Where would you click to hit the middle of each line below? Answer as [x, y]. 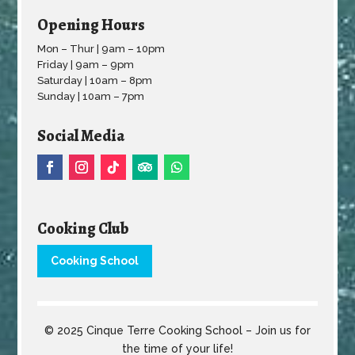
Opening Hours [92, 25]
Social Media [81, 136]
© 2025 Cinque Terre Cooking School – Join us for [177, 331]
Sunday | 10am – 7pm [91, 97]
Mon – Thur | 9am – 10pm [101, 49]
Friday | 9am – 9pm [86, 65]
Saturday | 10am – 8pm [95, 81]
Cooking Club [84, 229]
